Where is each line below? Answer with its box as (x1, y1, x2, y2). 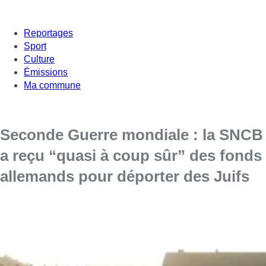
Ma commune (24, 80, 81, 90)
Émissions (24, 66, 68, 77)
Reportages (24, 27, 73, 38)
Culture (24, 53, 55, 64)
